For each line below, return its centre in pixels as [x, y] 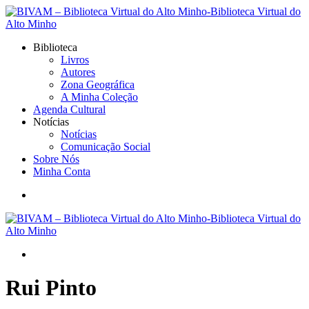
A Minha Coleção [99, 97]
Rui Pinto [51, 288]
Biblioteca [55, 47]
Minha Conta [62, 171]
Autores [78, 72]
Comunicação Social [106, 147]
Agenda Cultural [69, 109]
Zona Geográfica [98, 84]
